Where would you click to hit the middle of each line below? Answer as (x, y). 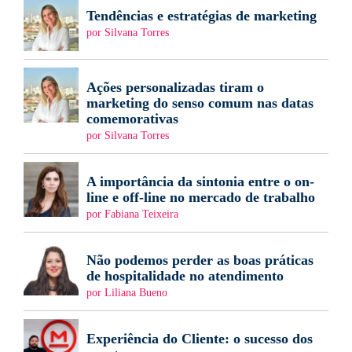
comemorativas (132, 119)
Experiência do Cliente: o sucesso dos (200, 339)
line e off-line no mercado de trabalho (201, 198)
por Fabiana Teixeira (132, 214)
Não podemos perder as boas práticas (200, 260)
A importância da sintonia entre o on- (200, 182)
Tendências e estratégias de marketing (202, 16)
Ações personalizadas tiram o (175, 88)
